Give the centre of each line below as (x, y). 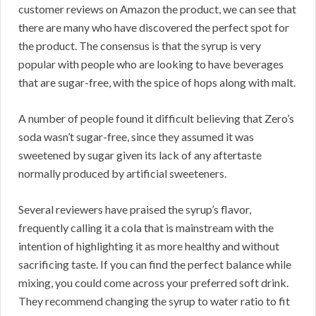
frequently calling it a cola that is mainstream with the (146, 228)
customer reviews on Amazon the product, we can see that (157, 9)
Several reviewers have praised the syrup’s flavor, (135, 209)
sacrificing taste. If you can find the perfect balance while (155, 265)
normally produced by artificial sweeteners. (122, 174)
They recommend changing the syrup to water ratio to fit (154, 301)
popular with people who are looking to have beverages (151, 64)
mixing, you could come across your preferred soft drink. (153, 283)
